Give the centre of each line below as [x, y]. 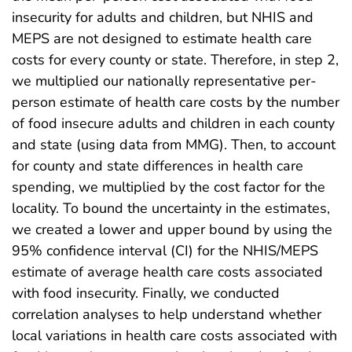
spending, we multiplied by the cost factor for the [169, 187]
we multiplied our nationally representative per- [164, 81]
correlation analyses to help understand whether [167, 315]
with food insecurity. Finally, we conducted [146, 293]
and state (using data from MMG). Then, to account [174, 145]
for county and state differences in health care [158, 166]
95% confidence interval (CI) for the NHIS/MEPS [165, 251]
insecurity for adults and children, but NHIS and [163, 18]
